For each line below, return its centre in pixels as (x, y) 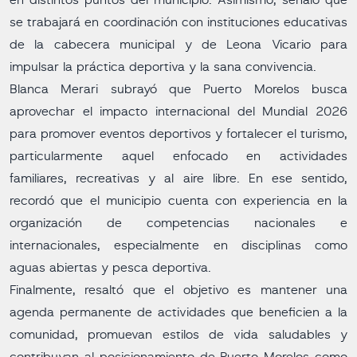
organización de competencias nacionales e (178, 223)
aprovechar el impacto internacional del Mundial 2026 (178, 112)
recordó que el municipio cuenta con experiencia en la (178, 201)
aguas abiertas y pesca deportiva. (110, 268)
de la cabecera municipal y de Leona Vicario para (178, 45)
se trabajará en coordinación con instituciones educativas (178, 22)
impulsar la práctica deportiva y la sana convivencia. (163, 67)
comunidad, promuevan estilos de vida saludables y (178, 335)
